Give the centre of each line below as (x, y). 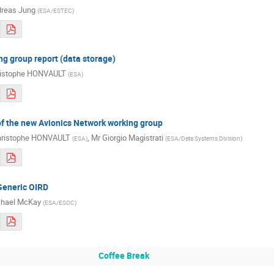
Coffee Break (124, 255)
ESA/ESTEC (55, 10)
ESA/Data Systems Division (203, 139)
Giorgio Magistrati (132, 138)
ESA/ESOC (59, 203)
